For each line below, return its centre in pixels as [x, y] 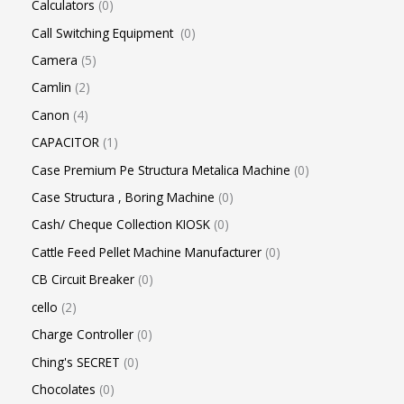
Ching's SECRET [76, 362]
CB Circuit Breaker [83, 280]
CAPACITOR [65, 142]
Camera [55, 60]
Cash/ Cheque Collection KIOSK [121, 225]
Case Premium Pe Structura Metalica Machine [161, 170]
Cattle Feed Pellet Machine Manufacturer [147, 252]
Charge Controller [83, 335]
